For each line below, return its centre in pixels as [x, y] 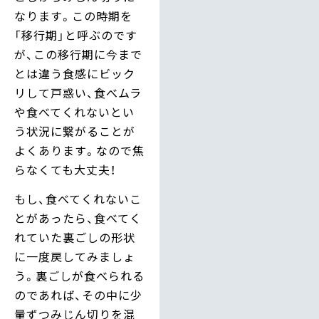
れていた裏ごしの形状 [75, 237]
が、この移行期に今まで [78, 54]
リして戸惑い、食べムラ [78, 92]
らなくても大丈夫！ [65, 169]
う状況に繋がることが [75, 131]
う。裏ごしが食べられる [79, 276]
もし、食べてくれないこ [78, 199]
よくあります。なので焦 [79, 150]
